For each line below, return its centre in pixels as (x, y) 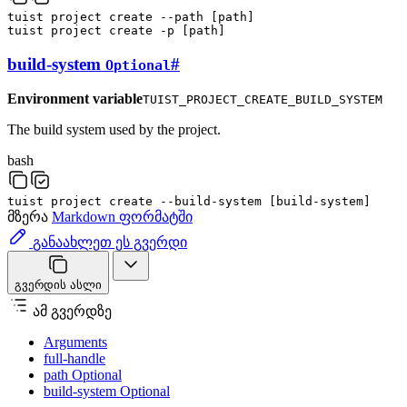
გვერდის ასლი (58, 285)
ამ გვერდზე (72, 312)
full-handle (74, 359)
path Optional (83, 375)
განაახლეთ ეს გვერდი (110, 243)
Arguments (75, 342)
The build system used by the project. (114, 130)
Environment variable (75, 99)
